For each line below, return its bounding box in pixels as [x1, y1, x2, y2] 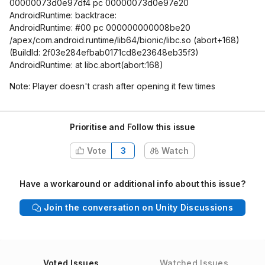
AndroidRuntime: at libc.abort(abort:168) [9, 60, 163, 70]
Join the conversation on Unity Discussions [43, 202, 234, 212]
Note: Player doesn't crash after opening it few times [9, 81, 215, 91]
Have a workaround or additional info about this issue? [20, 179, 245, 189]
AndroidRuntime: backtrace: [9, 10, 117, 20]
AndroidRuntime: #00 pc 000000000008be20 [9, 22, 190, 33]
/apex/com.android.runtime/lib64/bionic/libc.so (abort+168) [9, 35, 240, 45]
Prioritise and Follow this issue [70, 122, 195, 132]
